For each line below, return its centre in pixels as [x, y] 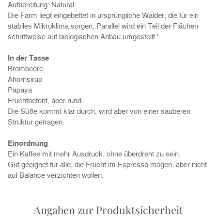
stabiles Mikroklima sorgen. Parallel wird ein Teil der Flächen [103, 26]
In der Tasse [28, 58]
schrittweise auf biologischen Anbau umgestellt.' [83, 37]
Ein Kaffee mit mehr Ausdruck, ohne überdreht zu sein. [94, 154]
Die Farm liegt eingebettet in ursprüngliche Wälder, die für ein [103, 15]
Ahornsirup [25, 79]
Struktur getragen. [36, 122]
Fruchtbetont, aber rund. [46, 101]
